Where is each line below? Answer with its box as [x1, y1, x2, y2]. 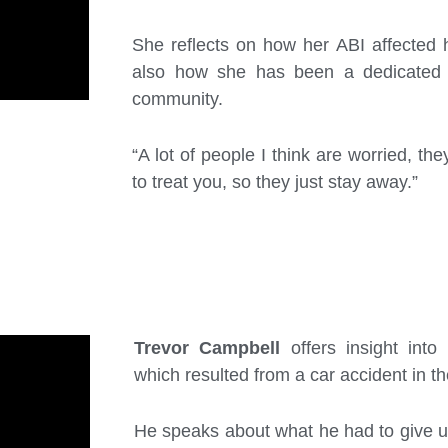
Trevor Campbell [133, 337, 281, 358]
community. [131, 89, 223, 110]
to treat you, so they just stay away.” [131, 172, 418, 193]
